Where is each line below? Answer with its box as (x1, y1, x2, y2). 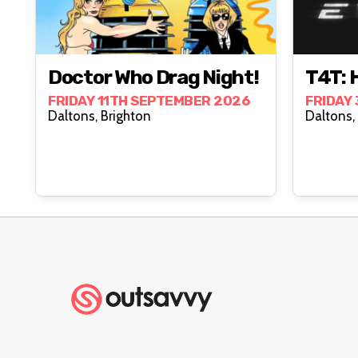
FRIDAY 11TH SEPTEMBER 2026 (48, 92, 249, 109)
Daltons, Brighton (101, 107, 151, 124)
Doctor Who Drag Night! (48, 65, 259, 89)
